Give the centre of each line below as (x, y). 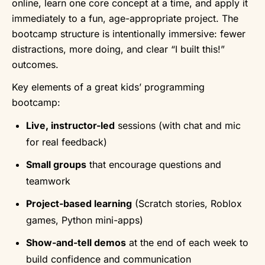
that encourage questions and (154, 164)
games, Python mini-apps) (85, 220)
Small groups (56, 164)
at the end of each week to (187, 242)
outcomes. (35, 64)
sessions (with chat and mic (178, 125)
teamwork (48, 181)
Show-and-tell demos (76, 242)
